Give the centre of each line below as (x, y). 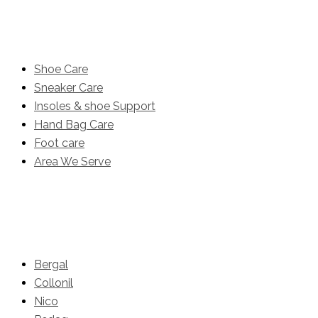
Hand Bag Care (74, 124)
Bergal (51, 264)
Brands (33, 213)
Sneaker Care (68, 87)
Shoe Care (61, 69)
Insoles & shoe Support (95, 106)
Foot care (59, 143)
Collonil (54, 283)
